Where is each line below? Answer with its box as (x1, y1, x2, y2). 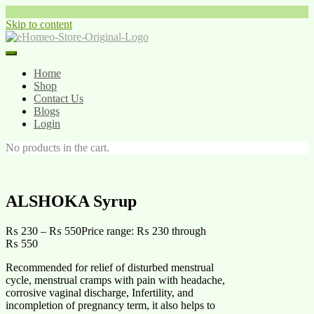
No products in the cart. (6, 142, 109, 153)
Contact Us (34, 93, 83, 104)
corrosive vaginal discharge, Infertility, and (6, 286, 193, 299)
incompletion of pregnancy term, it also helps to (6, 299, 215, 311)
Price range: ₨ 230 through (81, 224, 206, 237)
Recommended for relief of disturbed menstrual (6, 261, 214, 273)
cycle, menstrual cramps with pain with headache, (6, 273, 225, 286)
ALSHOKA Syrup (6, 191, 137, 210)
